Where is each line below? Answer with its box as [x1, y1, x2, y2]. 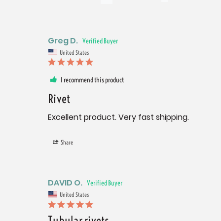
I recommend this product [61, 75, 124, 85]
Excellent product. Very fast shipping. [48, 111, 189, 123]
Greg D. [48, 35, 78, 46]
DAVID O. [48, 177, 82, 189]
